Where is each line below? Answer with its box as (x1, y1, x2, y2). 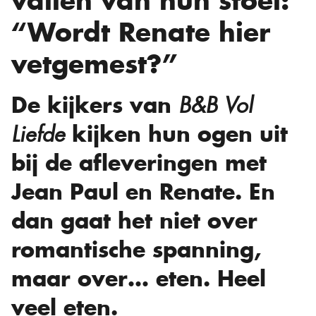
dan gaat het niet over (11, 206, 257, 235)
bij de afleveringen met (11, 148, 267, 177)
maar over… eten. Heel (11, 264, 266, 293)
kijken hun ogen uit (65, 119, 288, 148)
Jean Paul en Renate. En (11, 177, 275, 206)
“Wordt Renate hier (11, 15, 270, 49)
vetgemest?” (11, 47, 178, 80)
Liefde (11, 120, 65, 148)
